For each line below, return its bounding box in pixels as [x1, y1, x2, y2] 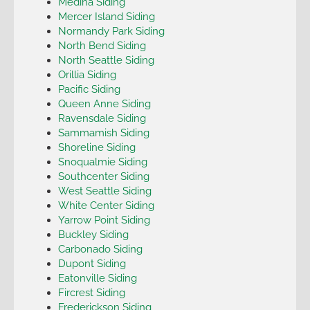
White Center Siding [57, 199, 154, 211]
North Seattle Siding [57, 53, 154, 66]
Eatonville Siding [57, 271, 137, 284]
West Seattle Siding [57, 184, 152, 197]
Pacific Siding [57, 82, 120, 95]
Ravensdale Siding [57, 111, 146, 124]
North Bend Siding [57, 39, 146, 51]
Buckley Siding [57, 228, 129, 240]
